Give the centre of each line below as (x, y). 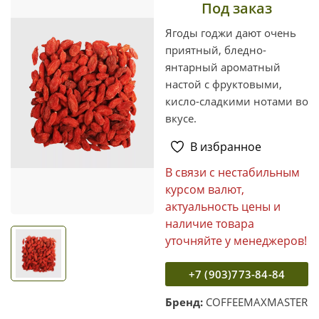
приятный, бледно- (216, 49)
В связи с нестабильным (232, 172)
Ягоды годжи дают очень (231, 32)
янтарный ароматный (223, 67)
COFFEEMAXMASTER (257, 302)
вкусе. (181, 118)
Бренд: (184, 302)
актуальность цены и (223, 206)
